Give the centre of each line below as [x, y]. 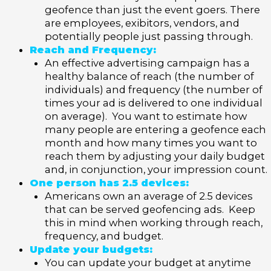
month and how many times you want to [151, 142]
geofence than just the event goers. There [152, 9]
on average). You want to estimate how [145, 116]
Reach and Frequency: [93, 49]
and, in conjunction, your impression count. [156, 169]
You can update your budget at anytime [148, 262]
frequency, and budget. [104, 236]
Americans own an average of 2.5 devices [149, 196]
